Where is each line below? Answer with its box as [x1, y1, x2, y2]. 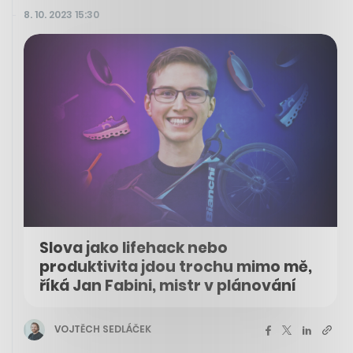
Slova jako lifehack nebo [39, 236, 228, 258]
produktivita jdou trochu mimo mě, [39, 255, 312, 277]
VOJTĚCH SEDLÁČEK [54, 322, 151, 336]
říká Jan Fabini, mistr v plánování [39, 274, 296, 296]
